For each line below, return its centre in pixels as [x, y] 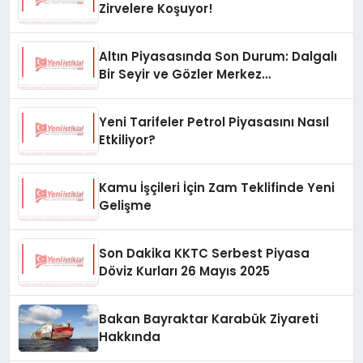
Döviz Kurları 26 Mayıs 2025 [185, 271]
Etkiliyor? [128, 140]
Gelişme [126, 206]
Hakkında [130, 337]
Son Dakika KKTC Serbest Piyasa [205, 254]
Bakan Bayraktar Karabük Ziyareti [209, 319]
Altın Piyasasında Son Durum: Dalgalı [218, 57]
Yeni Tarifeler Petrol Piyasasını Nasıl [214, 122]
